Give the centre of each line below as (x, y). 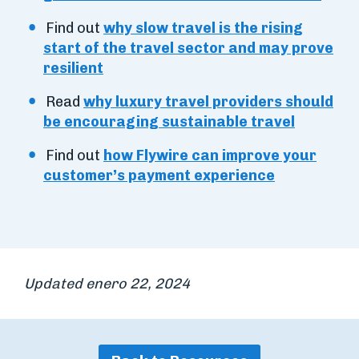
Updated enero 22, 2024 (107, 284)
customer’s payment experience (159, 176)
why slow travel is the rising (203, 28)
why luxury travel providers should (208, 102)
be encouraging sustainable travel (169, 122)
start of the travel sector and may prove (188, 48)
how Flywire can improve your (210, 156)
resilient (73, 69)
